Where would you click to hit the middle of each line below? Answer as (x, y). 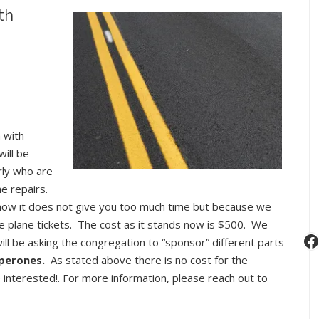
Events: (245, 43)
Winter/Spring (261, 61)
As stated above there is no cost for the (146, 260)
